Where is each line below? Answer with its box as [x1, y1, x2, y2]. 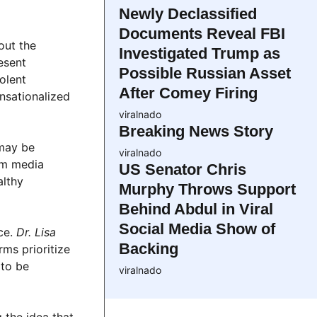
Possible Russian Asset [119, 64, 291, 83]
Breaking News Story [119, 122, 273, 141]
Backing [119, 240, 178, 258]
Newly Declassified [119, 5, 257, 23]
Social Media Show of [119, 220, 275, 238]
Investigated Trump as [119, 45, 280, 63]
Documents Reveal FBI [119, 25, 285, 43]
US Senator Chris [119, 161, 246, 179]
